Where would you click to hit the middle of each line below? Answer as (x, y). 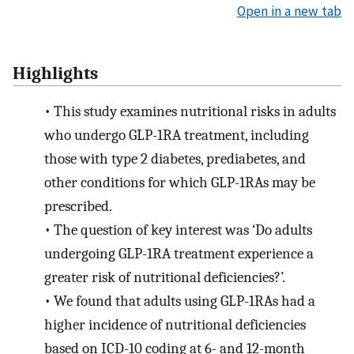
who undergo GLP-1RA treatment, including (177, 136)
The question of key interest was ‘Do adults (183, 230)
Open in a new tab (289, 11)
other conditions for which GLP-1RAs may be (180, 183)
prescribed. (78, 207)
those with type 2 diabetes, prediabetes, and (175, 159)
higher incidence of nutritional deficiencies (175, 325)
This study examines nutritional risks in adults (194, 112)
